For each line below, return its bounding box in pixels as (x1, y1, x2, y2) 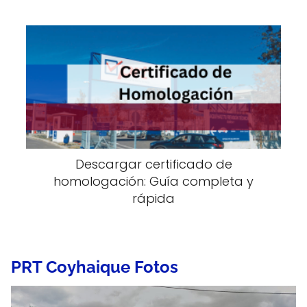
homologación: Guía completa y (53, 173, 254, 191)
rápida (132, 190, 175, 208)
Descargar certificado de (75, 156, 232, 173)
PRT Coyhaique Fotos (11, 257, 178, 278)
